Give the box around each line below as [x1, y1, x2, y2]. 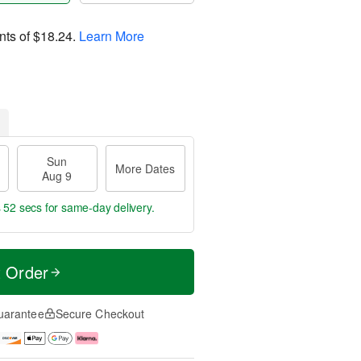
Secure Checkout [55, 305, 145, 322]
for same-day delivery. [42, 199, 155, 215]
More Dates [115, 160, 176, 176]
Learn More [79, 26, 144, 45]
